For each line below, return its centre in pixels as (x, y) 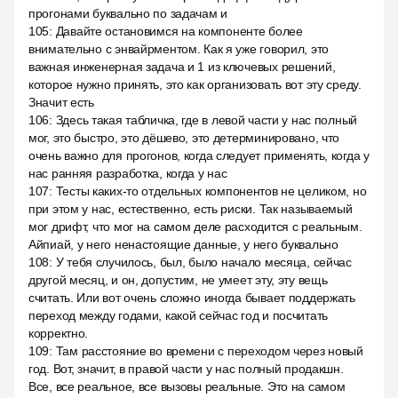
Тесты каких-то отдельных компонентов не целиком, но (211, 191)
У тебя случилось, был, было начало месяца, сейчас (203, 262)
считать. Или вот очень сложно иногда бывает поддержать (192, 298)
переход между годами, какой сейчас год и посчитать (179, 315)
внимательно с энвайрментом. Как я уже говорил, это (179, 49)
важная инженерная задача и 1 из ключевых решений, (182, 67)
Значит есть (61, 102)
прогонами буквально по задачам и (128, 13)
